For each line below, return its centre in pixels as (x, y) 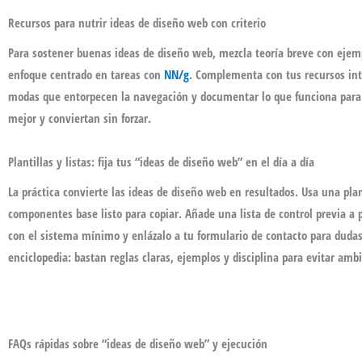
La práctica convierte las (68, 192)
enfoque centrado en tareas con (86, 75)
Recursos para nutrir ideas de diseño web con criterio (137, 22)
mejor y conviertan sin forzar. (80, 118)
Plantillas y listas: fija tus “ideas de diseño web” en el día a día (161, 161)
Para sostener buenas (61, 53)
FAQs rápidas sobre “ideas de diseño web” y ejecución (138, 344)
